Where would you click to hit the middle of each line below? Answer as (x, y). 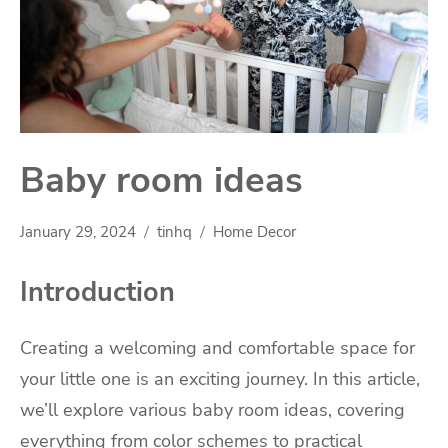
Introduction (97, 291)
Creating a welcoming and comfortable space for (217, 348)
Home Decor (254, 232)
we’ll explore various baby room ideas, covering (212, 410)
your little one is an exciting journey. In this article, (220, 379)
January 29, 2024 (78, 232)
